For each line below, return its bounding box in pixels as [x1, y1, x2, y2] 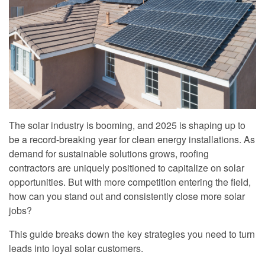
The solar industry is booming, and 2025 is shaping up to [9, 118, 245, 132]
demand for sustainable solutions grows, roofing [9, 147, 209, 161]
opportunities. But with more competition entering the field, [9, 175, 251, 189]
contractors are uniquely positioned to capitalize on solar [9, 161, 244, 175]
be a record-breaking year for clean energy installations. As [9, 132, 255, 147]
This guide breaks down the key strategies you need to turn [9, 227, 255, 241]
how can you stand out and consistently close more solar [9, 189, 245, 203]
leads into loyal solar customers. [9, 241, 143, 256]
